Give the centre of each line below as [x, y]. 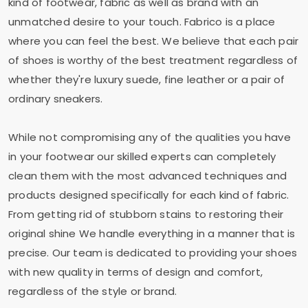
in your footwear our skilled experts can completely [142, 156]
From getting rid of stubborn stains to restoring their [146, 214]
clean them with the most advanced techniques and [147, 176]
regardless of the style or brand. [93, 291]
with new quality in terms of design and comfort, [135, 272]
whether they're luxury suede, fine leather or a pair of [147, 79]
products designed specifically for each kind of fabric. [149, 195]
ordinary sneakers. [56, 99]
